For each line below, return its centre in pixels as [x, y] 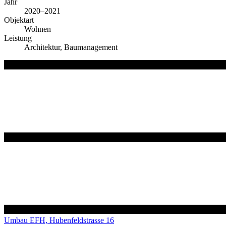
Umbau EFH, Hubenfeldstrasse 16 [59, 220]
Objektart [19, 20]
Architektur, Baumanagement [71, 47]
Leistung [18, 38]
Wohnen [38, 29]
